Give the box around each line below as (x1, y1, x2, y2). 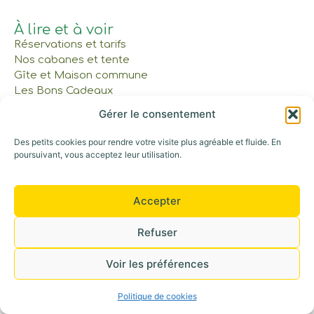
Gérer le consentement (98, 107, 216, 121)
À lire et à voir (14, 22, 114, 39)
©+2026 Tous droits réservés (14, 171, 162, 184)
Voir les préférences (105, 257, 209, 271)
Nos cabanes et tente (14, 54, 130, 67)
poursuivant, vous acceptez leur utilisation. (14, 149, 182, 160)
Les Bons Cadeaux (14, 85, 113, 97)
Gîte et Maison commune (14, 69, 148, 82)
